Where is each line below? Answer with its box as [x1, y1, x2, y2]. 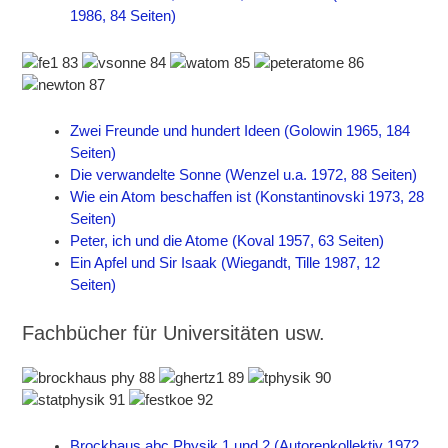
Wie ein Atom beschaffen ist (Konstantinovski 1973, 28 [70, 189, 425, 206]
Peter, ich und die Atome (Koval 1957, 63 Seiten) [70, 233, 385, 250]
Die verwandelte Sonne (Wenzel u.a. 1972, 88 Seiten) [70, 167, 418, 184]
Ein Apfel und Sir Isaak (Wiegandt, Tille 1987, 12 [70, 255, 381, 272]
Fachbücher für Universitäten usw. [22, 322, 326, 345]
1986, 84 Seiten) [70, 8, 177, 25]
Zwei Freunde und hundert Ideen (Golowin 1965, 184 [70, 123, 411, 140]
